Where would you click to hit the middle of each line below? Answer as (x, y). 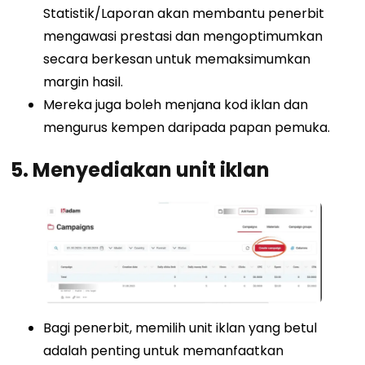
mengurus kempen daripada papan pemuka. (187, 128)
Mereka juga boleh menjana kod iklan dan (176, 105)
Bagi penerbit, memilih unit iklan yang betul (180, 328)
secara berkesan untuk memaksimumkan (177, 59)
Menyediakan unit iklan (152, 170)
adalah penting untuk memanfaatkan (164, 350)
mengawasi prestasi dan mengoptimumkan (183, 37)
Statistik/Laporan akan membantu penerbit (184, 14)
